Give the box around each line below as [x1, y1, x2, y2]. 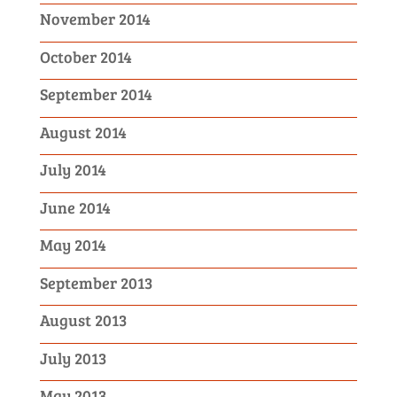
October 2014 [39, 45, 132, 67]
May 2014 [39, 234, 106, 255]
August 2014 [39, 121, 127, 143]
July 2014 [39, 159, 106, 180]
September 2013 [39, 271, 152, 293]
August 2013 [39, 309, 127, 331]
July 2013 [39, 346, 106, 369]
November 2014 [39, 8, 151, 29]
